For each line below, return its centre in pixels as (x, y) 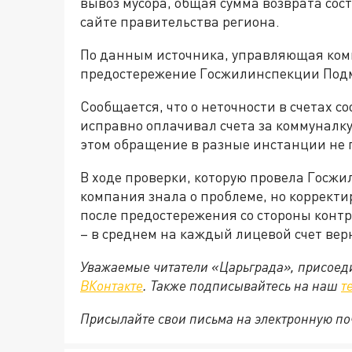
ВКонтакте (112, 285)
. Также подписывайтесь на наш (242, 285)
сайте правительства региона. (180, 21)
